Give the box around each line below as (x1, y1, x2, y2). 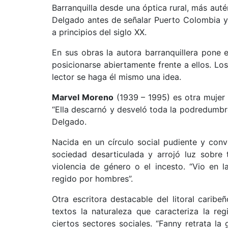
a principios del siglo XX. (52, 27, 147, 37)
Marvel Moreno (52, 92, 113, 102)
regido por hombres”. (52, 174, 133, 184)
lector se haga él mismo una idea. (52, 72, 181, 82)
